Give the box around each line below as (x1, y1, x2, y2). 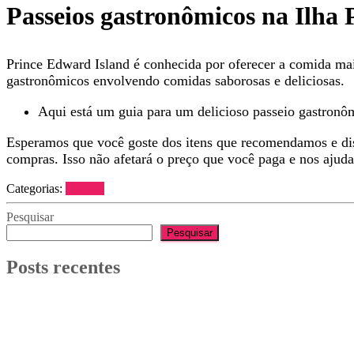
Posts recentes (6, 257, 120, 278)
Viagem (66, 182, 104, 196)
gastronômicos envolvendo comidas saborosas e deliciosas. (6, 73, 345, 89)
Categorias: (6, 182, 66, 196)
